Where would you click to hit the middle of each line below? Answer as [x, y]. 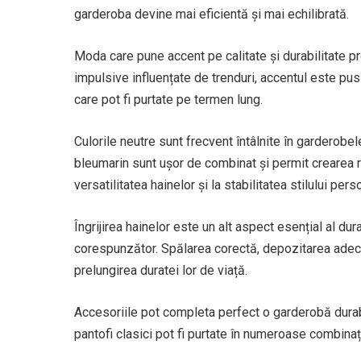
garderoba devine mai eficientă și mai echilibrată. [212, 14]
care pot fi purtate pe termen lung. [168, 100]
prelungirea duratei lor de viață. [161, 270]
